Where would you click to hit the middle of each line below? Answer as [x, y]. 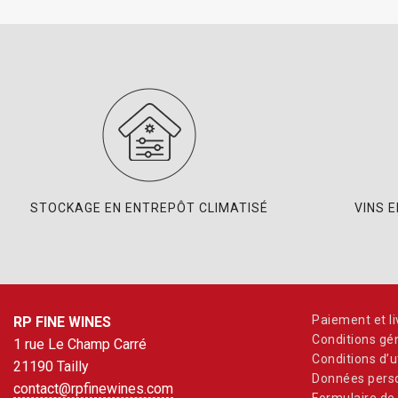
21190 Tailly [51, 366]
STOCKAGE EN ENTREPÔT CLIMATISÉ [149, 208]
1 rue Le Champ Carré [80, 344]
